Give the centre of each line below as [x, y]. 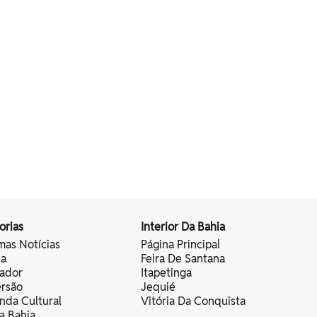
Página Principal [180, 244]
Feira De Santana [183, 259]
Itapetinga [166, 273]
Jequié [158, 287]
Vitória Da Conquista [193, 301]
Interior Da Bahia [183, 227]
